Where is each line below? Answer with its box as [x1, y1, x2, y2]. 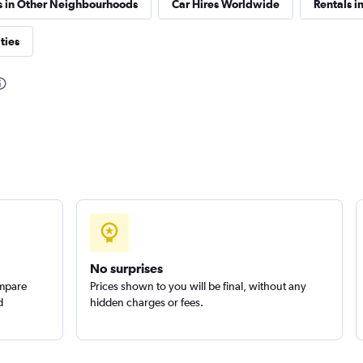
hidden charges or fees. [89, 296, 203, 309]
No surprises [89, 261, 163, 275]
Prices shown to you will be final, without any [89, 280, 306, 293]
